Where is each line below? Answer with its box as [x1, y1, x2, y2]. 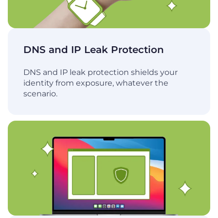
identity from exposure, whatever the [23, 78, 168, 88]
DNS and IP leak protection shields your [23, 68, 178, 77]
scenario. [23, 89, 57, 99]
